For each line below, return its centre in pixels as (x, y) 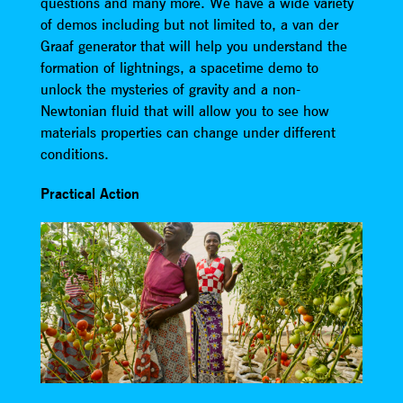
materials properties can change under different (188, 132)
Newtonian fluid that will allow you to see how (184, 110)
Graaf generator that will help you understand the (193, 45)
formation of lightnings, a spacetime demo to (179, 67)
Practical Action (90, 193)
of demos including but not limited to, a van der (189, 24)
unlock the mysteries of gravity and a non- (170, 89)
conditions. (74, 153)
